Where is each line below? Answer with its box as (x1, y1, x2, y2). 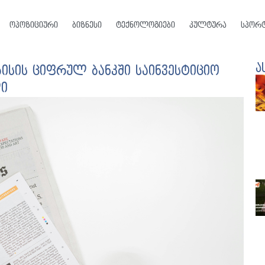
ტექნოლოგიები (115, 21, 175, 30)
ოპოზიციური (9, 21, 58, 30)
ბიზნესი (72, 21, 102, 30)
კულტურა (189, 21, 227, 30)
